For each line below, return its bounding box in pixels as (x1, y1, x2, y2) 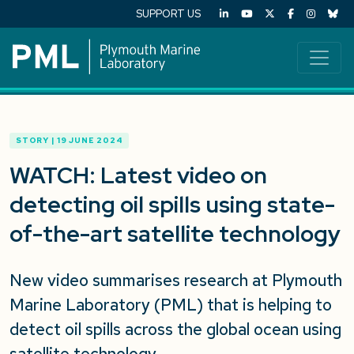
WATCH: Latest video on (9, 160, 267, 190)
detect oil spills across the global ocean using (9, 318, 341, 340)
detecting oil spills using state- (9, 190, 335, 220)
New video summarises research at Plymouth (9, 269, 342, 291)
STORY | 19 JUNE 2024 (16, 135, 123, 145)
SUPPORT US (136, 7, 201, 21)
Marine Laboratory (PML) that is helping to (9, 294, 332, 315)
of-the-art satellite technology (9, 219, 341, 249)
